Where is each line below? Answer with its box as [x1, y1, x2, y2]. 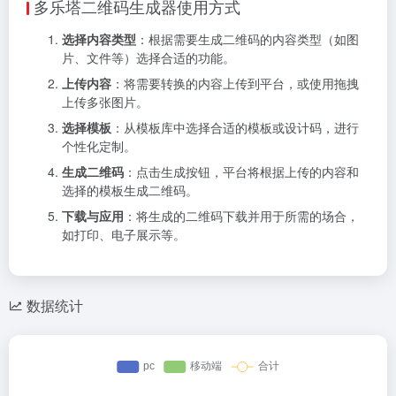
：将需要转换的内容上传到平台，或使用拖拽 [111, 73, 359, 92]
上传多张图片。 [62, 92, 148, 110]
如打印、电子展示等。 [62, 225, 186, 243]
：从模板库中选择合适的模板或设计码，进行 [111, 118, 359, 136]
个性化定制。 [62, 136, 136, 155]
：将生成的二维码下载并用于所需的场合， [124, 206, 359, 225]
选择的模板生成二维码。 [62, 180, 198, 199]
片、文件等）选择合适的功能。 [62, 48, 235, 66]
